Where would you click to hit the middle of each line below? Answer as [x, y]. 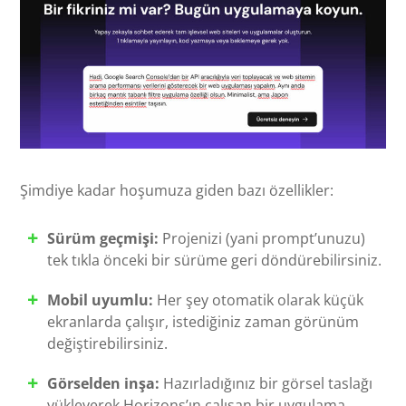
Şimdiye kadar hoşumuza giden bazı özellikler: [177, 191]
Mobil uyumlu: [101, 300]
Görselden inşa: [104, 384]
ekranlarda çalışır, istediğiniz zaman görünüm [203, 322]
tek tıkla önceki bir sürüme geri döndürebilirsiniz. [215, 261]
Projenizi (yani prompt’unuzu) [262, 239]
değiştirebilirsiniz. [108, 344]
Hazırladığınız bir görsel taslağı [266, 384]
